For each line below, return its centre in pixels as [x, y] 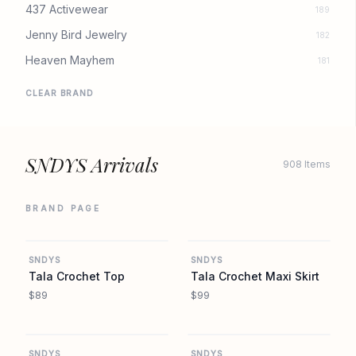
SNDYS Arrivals [92, 164]
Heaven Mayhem [70, 60]
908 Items [307, 164]
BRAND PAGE [63, 208]
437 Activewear [67, 9]
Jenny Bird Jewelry [76, 35]
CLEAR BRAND [60, 93]
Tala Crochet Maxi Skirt [255, 276]
